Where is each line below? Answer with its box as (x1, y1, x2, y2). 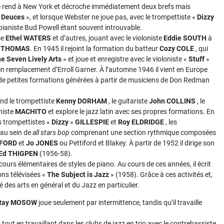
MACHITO (15, 107, 46, 115)
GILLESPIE (75, 118, 109, 126)
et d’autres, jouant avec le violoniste (51, 34, 163, 42)
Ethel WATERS (5, 34, 51, 42)
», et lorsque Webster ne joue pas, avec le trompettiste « (24, 13, 197, 21)
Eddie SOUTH (163, 34, 206, 42)
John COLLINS (149, 97, 195, 105)
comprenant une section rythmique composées (69, 128, 216, 136)
